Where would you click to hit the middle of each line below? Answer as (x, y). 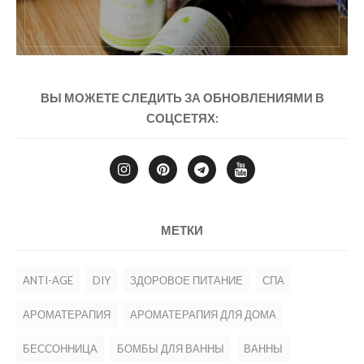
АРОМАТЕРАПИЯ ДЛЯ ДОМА (203, 314)
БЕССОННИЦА (60, 348)
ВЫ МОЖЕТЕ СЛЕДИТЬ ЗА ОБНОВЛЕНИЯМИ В (182, 97)
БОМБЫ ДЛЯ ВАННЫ (171, 348)
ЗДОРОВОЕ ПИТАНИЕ (186, 280)
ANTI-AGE (48, 280)
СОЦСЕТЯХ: (182, 117)
